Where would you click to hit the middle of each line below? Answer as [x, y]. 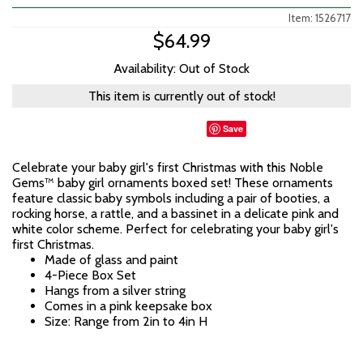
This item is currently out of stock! [181, 96]
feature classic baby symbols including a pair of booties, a [171, 198]
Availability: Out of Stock [181, 68]
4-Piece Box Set [90, 275]
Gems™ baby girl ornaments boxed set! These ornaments [173, 183]
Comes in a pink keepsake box [128, 306]
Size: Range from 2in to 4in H [126, 321]
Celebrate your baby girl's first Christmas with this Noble [168, 167]
